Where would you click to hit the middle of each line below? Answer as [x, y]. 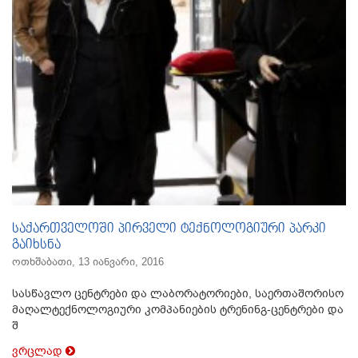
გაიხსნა [36, 245]
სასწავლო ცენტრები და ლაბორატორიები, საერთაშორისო [178, 294]
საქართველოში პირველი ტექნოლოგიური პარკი [169, 229]
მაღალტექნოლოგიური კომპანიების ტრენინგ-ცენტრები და [178, 310]
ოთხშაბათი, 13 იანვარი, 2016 [88, 262]
